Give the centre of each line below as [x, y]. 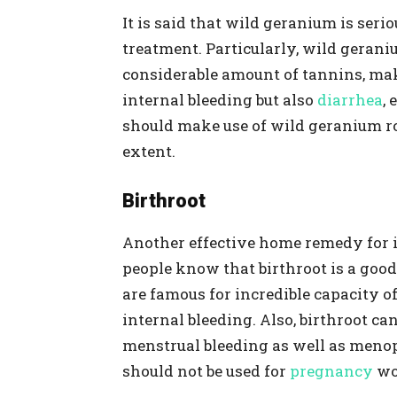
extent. [149, 151]
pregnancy [333, 371]
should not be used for [206, 371]
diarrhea [350, 100]
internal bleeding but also [220, 100]
